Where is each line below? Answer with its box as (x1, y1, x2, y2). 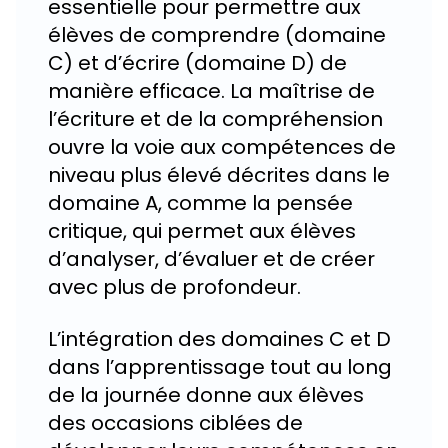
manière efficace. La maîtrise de (48, 76, 375, 105)
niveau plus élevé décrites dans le (48, 160, 390, 189)
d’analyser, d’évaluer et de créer (48, 244, 375, 273)
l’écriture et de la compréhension (48, 104, 383, 133)
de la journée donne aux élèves (48, 380, 364, 409)
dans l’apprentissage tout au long (48, 352, 392, 381)
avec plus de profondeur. (48, 272, 301, 301)
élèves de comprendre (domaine (48, 20, 386, 49)
